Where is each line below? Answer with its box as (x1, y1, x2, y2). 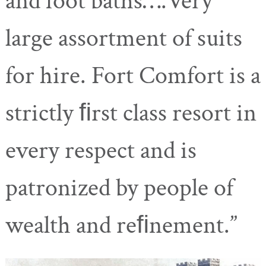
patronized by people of (5, 171, 233, 204)
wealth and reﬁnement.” (5, 208, 237, 242)
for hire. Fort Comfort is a (5, 59, 261, 92)
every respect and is (5, 134, 197, 167)
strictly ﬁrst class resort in (5, 96, 256, 129)
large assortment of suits (5, 21, 242, 55)
